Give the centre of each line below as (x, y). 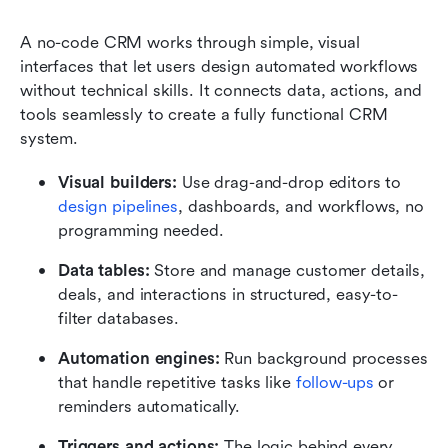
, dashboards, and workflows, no (300, 206)
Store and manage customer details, (287, 270)
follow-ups (334, 382)
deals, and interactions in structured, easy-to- (228, 294)
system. (49, 138)
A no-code (59, 42)
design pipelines (118, 206)
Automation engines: (139, 358)
